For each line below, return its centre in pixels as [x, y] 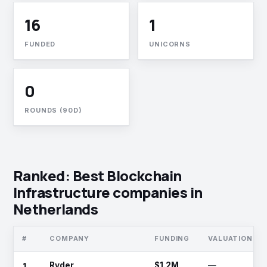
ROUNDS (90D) [53, 110]
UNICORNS [170, 44]
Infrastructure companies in [108, 192]
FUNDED [40, 44]
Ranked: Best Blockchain [97, 176]
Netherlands [56, 209]
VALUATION [230, 238]
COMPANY [70, 238]
